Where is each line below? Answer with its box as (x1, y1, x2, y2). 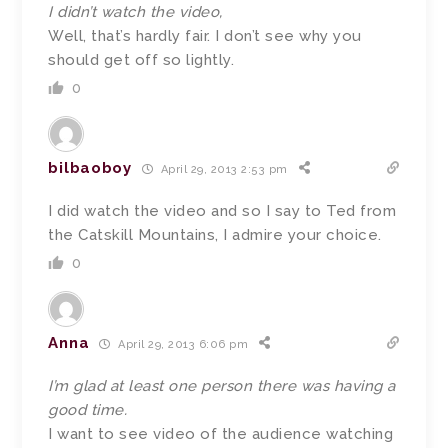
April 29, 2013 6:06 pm (114, 337, 249, 351)
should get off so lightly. (48, 51, 235, 70)
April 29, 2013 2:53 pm (157, 162, 288, 176)
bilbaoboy (48, 159, 132, 178)
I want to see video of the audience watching (48, 425, 394, 444)
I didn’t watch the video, (48, 3, 223, 22)
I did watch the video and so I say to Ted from (48, 202, 397, 221)
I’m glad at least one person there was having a (48, 377, 396, 396)
